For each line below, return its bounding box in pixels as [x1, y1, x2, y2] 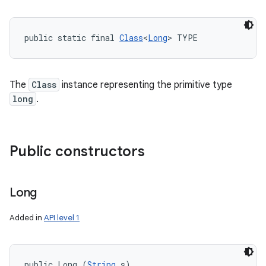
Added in [9, 212, 44, 223]
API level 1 [44, 212, 80, 223]
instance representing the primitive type [59, 78, 232, 91]
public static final [24, 31, 119, 43]
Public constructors [9, 142, 145, 160]
